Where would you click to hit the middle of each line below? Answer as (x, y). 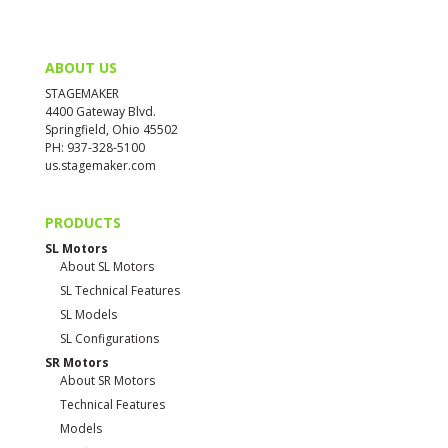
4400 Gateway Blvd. (100, 111)
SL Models (88, 315)
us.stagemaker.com (100, 165)
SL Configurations (109, 339)
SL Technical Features (119, 291)
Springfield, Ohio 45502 (111, 129)
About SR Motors (107, 381)
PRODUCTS (82, 223)
